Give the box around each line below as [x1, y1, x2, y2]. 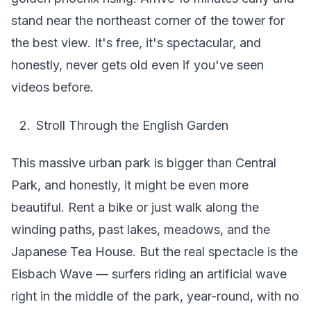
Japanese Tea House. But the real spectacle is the [11, 244, 298, 259]
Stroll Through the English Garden [36, 117, 228, 133]
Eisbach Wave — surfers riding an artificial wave [11, 267, 287, 281]
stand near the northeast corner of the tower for [11, 13, 285, 28]
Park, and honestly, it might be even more [11, 178, 249, 192]
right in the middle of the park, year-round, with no [11, 289, 299, 303]
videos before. [11, 80, 94, 94]
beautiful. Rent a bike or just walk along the [11, 200, 259, 215]
